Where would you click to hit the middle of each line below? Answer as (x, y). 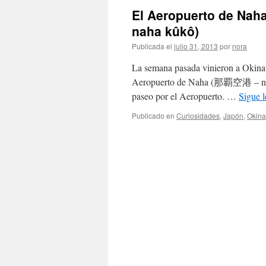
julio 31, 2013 (196, 46)
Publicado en (153, 115)
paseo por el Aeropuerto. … (185, 96)
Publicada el (152, 46)
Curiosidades (198, 115)
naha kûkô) (165, 31)
